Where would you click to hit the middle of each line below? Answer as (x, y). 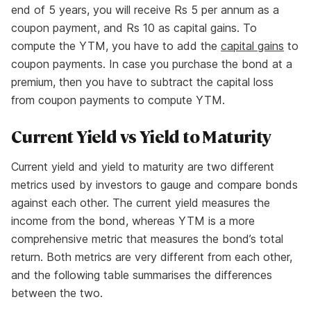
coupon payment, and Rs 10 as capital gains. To (134, 28)
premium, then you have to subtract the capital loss (142, 82)
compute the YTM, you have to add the (116, 46)
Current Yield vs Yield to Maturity (141, 136)
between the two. (57, 293)
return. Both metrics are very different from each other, (152, 257)
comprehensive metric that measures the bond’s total (147, 239)
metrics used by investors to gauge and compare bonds (154, 185)
